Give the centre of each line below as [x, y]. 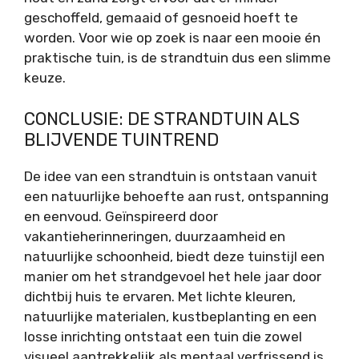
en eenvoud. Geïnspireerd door [121, 216]
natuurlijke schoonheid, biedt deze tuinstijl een [174, 256]
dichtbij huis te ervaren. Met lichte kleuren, [160, 296]
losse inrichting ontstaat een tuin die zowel [163, 336]
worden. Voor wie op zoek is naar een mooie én [172, 38]
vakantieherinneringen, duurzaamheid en [155, 236]
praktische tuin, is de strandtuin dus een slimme [177, 58]
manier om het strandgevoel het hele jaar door [173, 276]
